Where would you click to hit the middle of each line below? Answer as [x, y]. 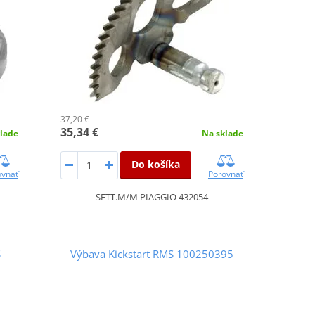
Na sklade [222, 133]
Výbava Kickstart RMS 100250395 [152, 253]
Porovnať [225, 174]
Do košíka [155, 164]
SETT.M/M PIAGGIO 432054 [152, 197]
